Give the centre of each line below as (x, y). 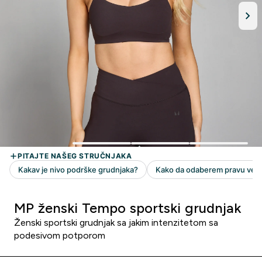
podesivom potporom (60, 235)
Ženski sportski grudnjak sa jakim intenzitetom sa (116, 223)
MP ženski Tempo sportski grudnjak (127, 208)
